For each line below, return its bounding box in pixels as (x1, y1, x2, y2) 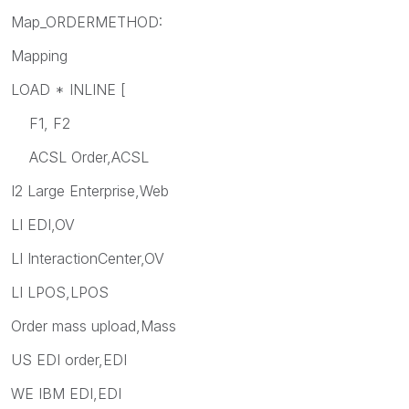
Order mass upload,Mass (11, 316, 176, 335)
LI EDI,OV (11, 215, 75, 234)
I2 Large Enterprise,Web (11, 181, 169, 200)
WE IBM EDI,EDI (11, 383, 121, 403)
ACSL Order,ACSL (11, 147, 149, 166)
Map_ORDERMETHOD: (11, 12, 163, 31)
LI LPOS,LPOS (11, 282, 109, 301)
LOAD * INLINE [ (11, 79, 126, 99)
